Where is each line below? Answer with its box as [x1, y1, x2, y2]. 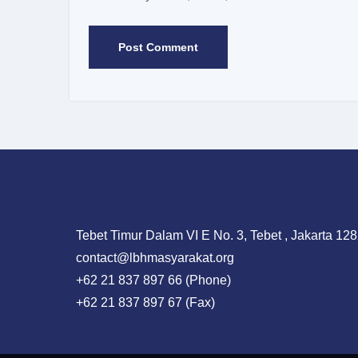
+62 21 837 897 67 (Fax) [70, 296, 215, 309]
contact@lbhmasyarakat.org [70, 251, 234, 265]
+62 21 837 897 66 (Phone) [70, 273, 231, 287]
